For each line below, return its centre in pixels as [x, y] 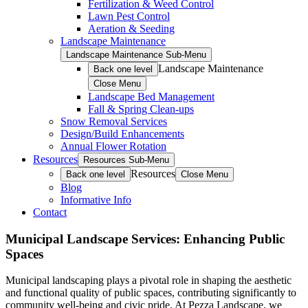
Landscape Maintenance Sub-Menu [136, 55]
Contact [50, 212]
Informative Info [96, 200]
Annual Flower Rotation [113, 146]
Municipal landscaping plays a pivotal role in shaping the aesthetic [148, 280]
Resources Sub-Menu [126, 160]
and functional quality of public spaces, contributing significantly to [151, 293]
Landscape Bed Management [151, 97]
